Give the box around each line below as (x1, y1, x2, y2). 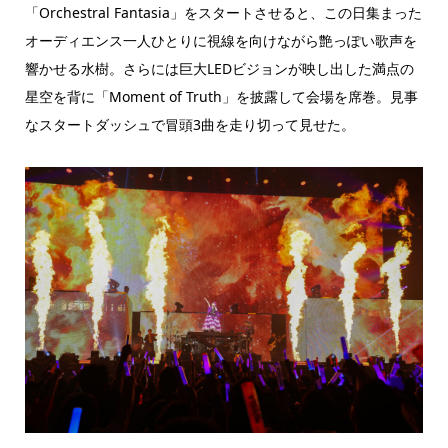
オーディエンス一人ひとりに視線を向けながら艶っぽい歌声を (24, 31, 417, 51)
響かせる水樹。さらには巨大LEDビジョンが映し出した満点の (24, 59, 414, 79)
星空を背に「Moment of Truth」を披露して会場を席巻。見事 (24, 87, 418, 107)
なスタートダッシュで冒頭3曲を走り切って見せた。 (24, 115, 355, 135)
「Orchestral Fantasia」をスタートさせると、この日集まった (24, 3, 422, 23)
